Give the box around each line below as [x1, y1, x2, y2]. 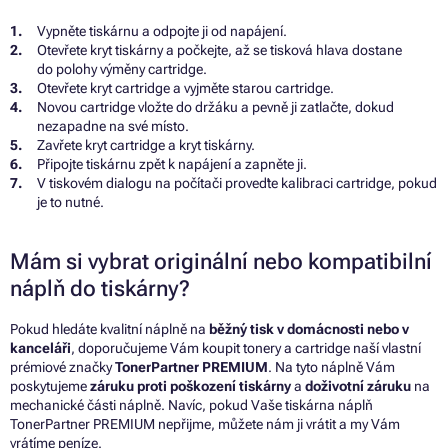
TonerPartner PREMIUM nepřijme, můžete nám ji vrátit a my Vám [10, 415, 400, 432]
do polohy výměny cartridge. [37, 60, 207, 77]
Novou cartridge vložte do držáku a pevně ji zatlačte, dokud [37, 98, 394, 115]
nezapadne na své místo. [37, 117, 189, 134]
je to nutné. [37, 193, 104, 210]
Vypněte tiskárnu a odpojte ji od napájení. [37, 22, 287, 39]
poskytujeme [10, 377, 90, 394]
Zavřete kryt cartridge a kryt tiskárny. [37, 136, 255, 153]
